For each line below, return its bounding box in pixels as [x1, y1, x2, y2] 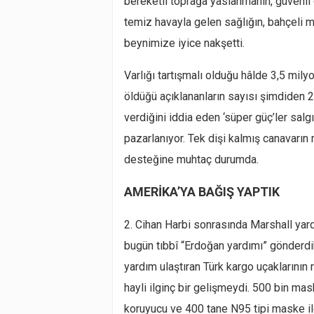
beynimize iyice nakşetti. [124, 36, 245, 50]
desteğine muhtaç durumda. [124, 152, 259, 166]
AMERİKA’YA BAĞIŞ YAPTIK [124, 184, 280, 199]
